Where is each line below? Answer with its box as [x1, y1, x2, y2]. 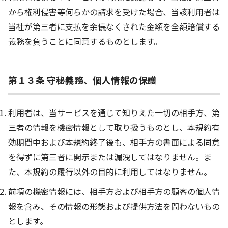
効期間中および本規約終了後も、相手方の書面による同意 [8, 135, 220, 148]
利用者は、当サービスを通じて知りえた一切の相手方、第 [8, 106, 220, 119]
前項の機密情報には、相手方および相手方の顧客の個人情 [8, 185, 220, 197]
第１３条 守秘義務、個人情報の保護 [8, 73, 157, 87]
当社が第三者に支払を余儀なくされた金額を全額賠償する [8, 20, 220, 33]
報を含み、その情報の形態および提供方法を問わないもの [8, 199, 220, 212]
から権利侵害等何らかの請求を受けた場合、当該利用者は [8, 6, 220, 18]
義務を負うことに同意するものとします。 [8, 35, 162, 48]
